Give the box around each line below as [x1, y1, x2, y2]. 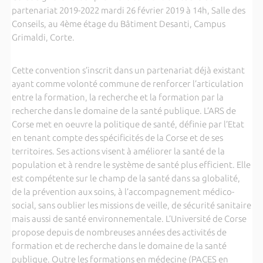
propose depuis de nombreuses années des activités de [11, 227, 227, 237]
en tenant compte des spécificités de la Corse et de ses [11, 132, 223, 143]
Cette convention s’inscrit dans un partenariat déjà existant [11, 65, 245, 75]
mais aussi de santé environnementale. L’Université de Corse [11, 213, 247, 224]
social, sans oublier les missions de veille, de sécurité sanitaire [11, 200, 251, 210]
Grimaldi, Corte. [11, 32, 75, 42]
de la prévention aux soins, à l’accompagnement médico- [11, 186, 234, 197]
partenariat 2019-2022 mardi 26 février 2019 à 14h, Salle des [11, 5, 245, 15]
